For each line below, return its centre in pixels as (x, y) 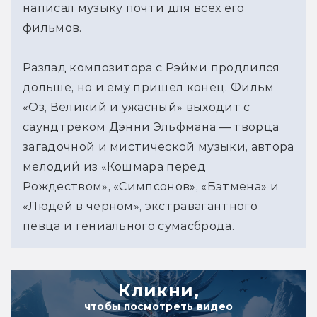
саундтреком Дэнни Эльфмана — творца (151, 127)
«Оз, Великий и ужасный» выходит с (137, 107)
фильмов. (52, 28)
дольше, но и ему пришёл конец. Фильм (149, 87)
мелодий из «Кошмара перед (115, 166)
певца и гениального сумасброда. (128, 226)
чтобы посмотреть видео (158, 306)
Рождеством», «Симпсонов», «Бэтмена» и (151, 186)
